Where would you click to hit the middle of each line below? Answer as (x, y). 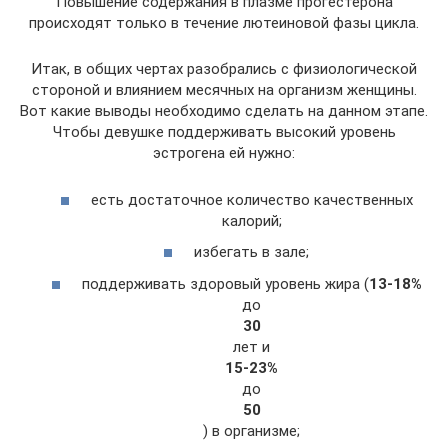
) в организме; (251, 430)
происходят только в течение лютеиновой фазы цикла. (224, 23)
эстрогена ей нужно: (224, 153)
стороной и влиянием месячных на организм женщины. (224, 90)
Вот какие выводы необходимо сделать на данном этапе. (224, 111)
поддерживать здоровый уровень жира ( (225, 283)
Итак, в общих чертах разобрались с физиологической (224, 69)
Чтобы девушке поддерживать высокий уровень (224, 132)
